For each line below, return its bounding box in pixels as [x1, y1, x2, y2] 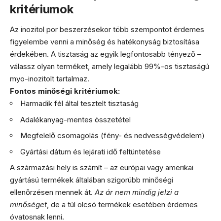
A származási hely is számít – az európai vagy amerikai [10, 163, 193, 173]
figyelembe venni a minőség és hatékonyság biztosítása [10, 37, 199, 47]
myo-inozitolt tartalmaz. [10, 74, 89, 84]
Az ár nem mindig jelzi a [95, 187, 179, 197]
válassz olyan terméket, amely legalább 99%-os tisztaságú [10, 62, 209, 72]
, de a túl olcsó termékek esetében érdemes [47, 200, 198, 210]
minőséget [10, 200, 47, 210]
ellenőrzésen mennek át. [10, 187, 95, 197]
